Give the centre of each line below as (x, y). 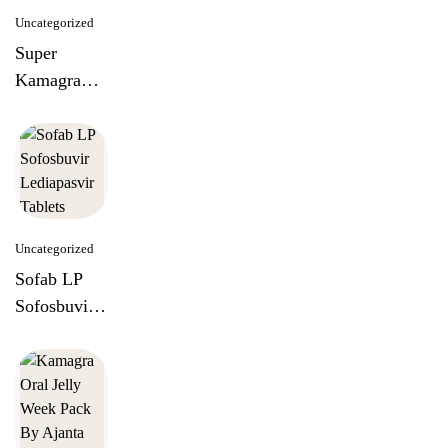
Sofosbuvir (54, 306)
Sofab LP (49, 279)
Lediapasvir (57, 333)
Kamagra (48, 80)
